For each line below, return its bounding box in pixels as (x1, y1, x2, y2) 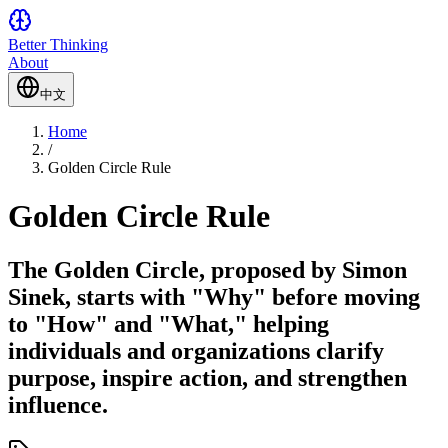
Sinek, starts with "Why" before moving (8, 283, 420, 310)
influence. (8, 391, 108, 418)
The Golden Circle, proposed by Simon (8, 256, 407, 283)
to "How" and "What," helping (8, 310, 329, 337)
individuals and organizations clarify (8, 337, 384, 364)
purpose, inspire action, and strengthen (8, 364, 407, 391)
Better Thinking (8, 36, 108, 53)
